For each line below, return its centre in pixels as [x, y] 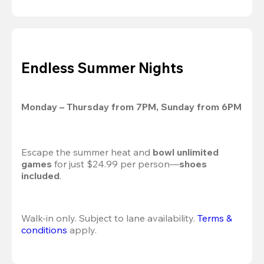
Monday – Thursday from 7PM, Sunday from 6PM [131, 106]
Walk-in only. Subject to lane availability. [109, 218]
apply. [82, 230]
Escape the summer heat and [87, 152]
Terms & [215, 218]
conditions [44, 230]
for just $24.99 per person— [115, 164]
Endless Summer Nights [102, 67]
